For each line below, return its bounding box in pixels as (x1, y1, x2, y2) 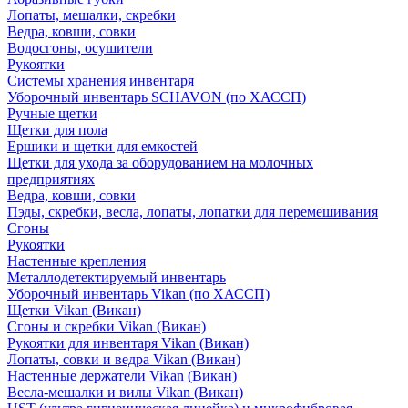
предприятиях (7, 171, 95, 188)
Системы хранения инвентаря (7, 73, 194, 89)
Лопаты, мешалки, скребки (7, 7, 176, 24)
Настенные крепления (7, 253, 146, 270)
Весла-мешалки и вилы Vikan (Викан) (7, 384, 243, 401)
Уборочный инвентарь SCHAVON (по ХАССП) (7, 89, 306, 106)
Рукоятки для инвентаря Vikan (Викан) (7, 335, 249, 352)
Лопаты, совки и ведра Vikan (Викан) (7, 352, 240, 368)
